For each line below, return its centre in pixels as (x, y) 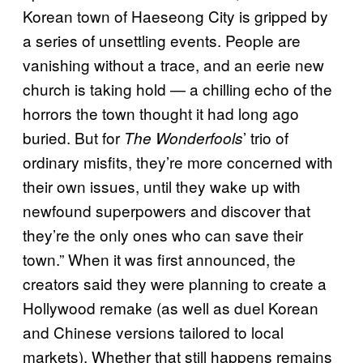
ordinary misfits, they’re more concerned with (178, 161)
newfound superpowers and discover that (167, 210)
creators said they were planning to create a (175, 283)
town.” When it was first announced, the (159, 258)
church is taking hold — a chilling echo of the (177, 88)
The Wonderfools (184, 137)
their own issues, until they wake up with (162, 186)
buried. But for (73, 137)
